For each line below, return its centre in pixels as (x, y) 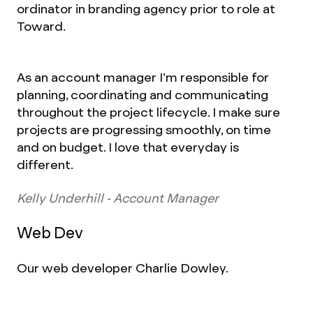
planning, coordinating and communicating (143, 95)
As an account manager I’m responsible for (143, 77)
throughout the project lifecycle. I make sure (148, 112)
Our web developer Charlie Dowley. (123, 268)
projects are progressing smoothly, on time (144, 130)
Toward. (41, 26)
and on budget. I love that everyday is (128, 147)
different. (45, 165)
